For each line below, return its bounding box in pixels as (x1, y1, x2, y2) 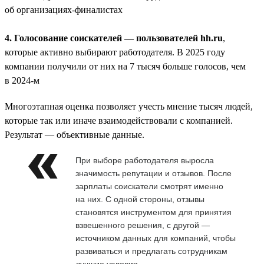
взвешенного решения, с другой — (75, 220, 210, 230)
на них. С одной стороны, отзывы (75, 194, 204, 204)
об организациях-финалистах (5, 4, 123, 15)
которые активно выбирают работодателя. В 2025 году (5, 47, 225, 57)
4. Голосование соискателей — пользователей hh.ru (5, 32, 223, 43)
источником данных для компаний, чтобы (75, 233, 236, 243)
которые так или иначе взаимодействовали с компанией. (5, 115, 233, 126)
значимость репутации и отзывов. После (75, 168, 232, 178)
